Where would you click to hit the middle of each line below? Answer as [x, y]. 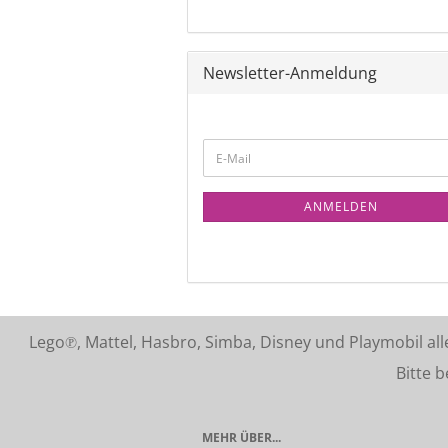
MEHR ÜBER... [241, 437]
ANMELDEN [341, 206]
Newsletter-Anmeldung [290, 73]
